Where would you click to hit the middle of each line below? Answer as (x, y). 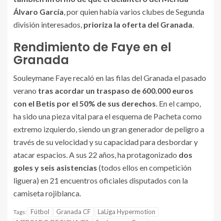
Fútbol (40, 212)
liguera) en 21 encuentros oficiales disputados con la (101, 180)
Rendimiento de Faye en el (92, 47)
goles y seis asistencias (55, 167)
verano (26, 91)
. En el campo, (178, 103)
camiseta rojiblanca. (48, 193)
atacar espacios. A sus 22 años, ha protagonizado (96, 155)
